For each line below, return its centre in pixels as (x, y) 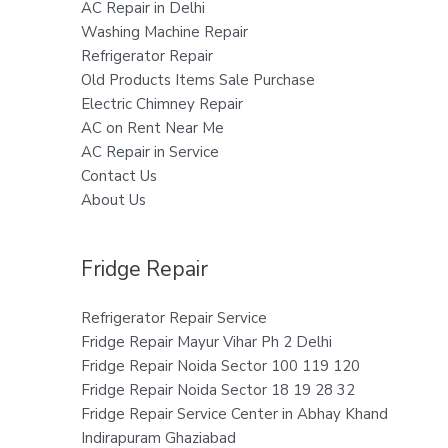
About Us (113, 199)
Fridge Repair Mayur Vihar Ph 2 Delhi (206, 341)
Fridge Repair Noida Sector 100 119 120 (220, 365)
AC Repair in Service (149, 151)
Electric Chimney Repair (161, 103)
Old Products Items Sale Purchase (197, 79)
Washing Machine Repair (164, 31)
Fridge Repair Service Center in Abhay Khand (234, 413)
